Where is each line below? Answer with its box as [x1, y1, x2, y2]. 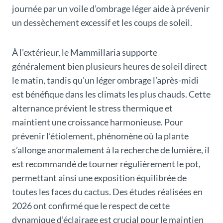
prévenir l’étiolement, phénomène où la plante [12, 130, 189, 141]
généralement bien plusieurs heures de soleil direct [12, 60, 207, 72]
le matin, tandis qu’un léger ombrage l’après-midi [12, 74, 199, 86]
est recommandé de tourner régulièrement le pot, [12, 158, 201, 169]
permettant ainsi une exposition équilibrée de [12, 172, 187, 183]
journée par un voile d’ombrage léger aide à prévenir [12, 2, 210, 14]
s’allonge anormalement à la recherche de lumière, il [12, 144, 210, 155]
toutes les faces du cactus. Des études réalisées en [12, 186, 203, 197]
